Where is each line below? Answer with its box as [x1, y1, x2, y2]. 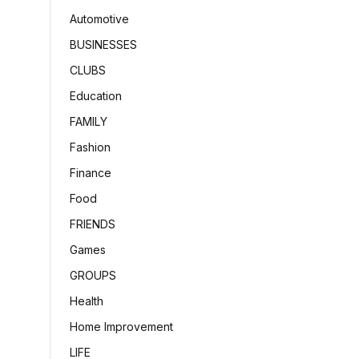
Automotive [70, 12, 129, 26]
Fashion [70, 140, 111, 154]
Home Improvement [70, 320, 173, 333]
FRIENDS [70, 217, 115, 231]
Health [70, 294, 103, 308]
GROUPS [70, 268, 116, 282]
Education [70, 89, 122, 103]
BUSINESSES [70, 38, 137, 51]
